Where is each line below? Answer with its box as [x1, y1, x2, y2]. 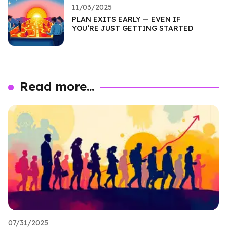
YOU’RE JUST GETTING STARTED [72, 23, 193, 33]
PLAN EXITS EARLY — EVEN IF [72, 14, 180, 24]
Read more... [20, 78, 95, 94]
